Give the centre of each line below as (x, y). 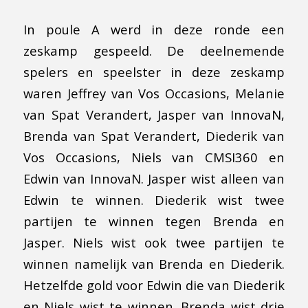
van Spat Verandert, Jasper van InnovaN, (154, 115)
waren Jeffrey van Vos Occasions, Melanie (154, 93)
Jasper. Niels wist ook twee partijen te (154, 243)
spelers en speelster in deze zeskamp (154, 72)
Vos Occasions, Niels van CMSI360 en (154, 157)
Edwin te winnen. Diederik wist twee (154, 200)
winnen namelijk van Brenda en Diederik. (154, 264)
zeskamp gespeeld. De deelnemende (154, 51)
